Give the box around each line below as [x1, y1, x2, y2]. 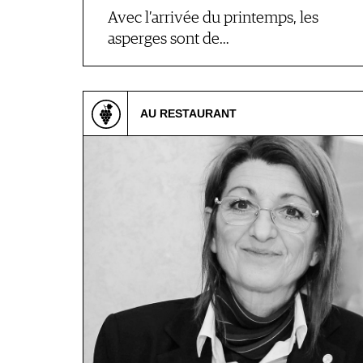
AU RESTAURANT [140, 107, 237, 120]
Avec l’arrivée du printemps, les [108, 10, 318, 27]
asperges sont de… [108, 31, 229, 48]
